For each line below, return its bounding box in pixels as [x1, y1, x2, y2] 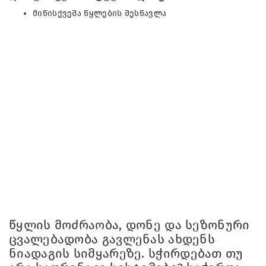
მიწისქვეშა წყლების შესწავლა [33, 8, 167, 18]
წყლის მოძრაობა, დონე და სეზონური [9, 217, 250, 233]
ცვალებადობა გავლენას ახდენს [9, 231, 216, 247]
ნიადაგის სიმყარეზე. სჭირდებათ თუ [9, 245, 243, 261]
